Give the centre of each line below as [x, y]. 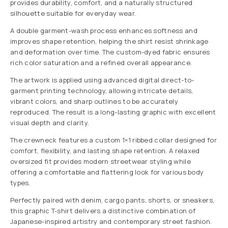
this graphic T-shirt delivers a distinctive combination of [103, 211]
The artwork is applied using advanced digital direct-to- [102, 80]
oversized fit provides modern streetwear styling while [101, 162]
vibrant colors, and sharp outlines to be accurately [94, 102]
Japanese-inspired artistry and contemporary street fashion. [111, 222]
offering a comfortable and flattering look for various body [107, 172]
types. [20, 183]
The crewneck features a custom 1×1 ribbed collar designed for [113, 140]
